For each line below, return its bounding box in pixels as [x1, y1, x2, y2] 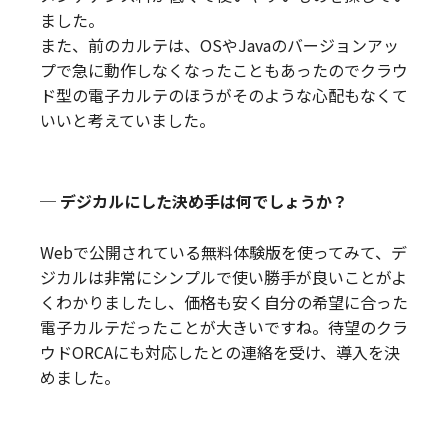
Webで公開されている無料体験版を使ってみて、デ [40, 240, 407, 265]
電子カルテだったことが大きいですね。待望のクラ [40, 315, 408, 340]
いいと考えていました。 [40, 108, 215, 133]
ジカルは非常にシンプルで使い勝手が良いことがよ [40, 265, 407, 290]
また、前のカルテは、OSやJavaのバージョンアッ [40, 33, 399, 58]
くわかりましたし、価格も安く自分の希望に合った [40, 290, 408, 315]
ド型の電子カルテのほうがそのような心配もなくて [40, 83, 408, 108]
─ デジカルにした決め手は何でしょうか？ [40, 189, 348, 214]
